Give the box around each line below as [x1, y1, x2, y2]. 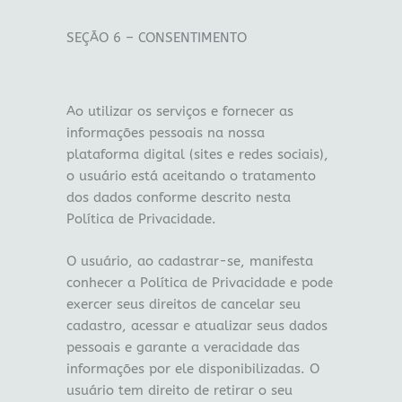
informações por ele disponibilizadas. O [66, 362, 319, 378]
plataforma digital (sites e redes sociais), [66, 146, 328, 162]
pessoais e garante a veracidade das [66, 340, 300, 356]
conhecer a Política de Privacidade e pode [66, 275, 333, 292]
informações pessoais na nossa [66, 125, 265, 141]
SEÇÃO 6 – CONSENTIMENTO [66, 30, 247, 46]
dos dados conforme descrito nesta [66, 189, 291, 205]
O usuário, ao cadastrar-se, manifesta [66, 254, 313, 270]
